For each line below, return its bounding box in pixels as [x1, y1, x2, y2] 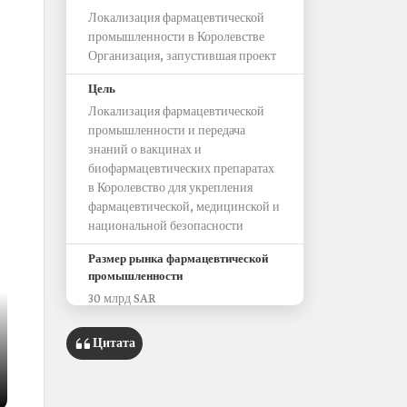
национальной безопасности [88, 219, 243, 234]
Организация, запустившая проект [88, 49, 276, 65]
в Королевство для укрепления [88, 181, 253, 196]
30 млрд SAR [88, 292, 155, 307]
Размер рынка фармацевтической [88, 253, 268, 267]
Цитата [93, 335, 135, 352]
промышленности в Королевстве [88, 30, 264, 45]
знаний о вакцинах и [88, 143, 202, 158]
